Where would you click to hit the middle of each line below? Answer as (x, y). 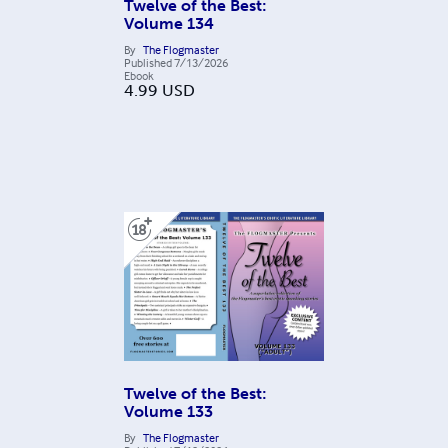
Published (148, 62)
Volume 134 (169, 23)
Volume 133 (168, 412)
